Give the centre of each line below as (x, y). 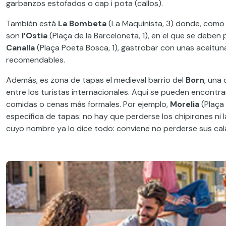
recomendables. (36, 60)
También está (32, 23)
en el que (168, 35)
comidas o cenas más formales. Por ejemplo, (88, 104)
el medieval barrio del (145, 80)
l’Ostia (35, 35)
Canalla (20, 47)
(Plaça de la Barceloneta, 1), (99, 35)
